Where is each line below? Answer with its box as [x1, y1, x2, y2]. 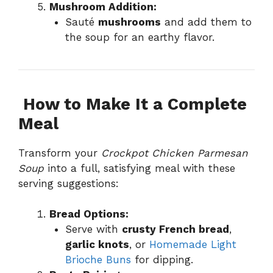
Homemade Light [149, 238, 236, 251]
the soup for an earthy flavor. [65, 30, 214, 43]
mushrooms [97, 15, 161, 28]
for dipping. [130, 253, 193, 266]
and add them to [160, 15, 252, 28]
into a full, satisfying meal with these [44, 161, 235, 174]
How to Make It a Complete [23, 94, 247, 114]
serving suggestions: [18, 177, 119, 190]
